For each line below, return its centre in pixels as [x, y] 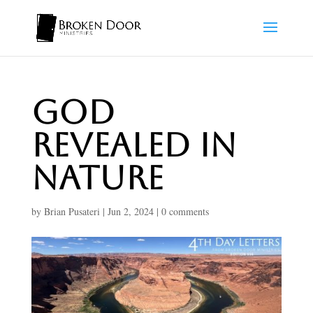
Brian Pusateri [72, 211]
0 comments [185, 211]
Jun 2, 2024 [130, 211]
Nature [97, 178]
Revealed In [134, 145]
